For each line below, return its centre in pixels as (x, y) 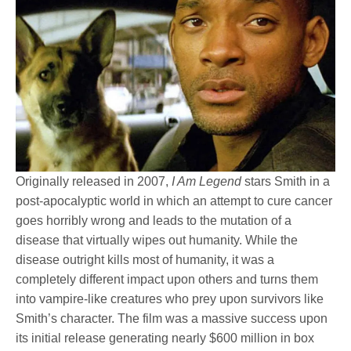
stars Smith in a (286, 182)
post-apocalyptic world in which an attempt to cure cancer (174, 201)
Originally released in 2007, (94, 182)
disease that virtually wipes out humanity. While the (157, 241)
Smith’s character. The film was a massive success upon (172, 319)
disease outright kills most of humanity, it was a (145, 260)
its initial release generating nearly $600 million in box (165, 338)
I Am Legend (207, 182)
